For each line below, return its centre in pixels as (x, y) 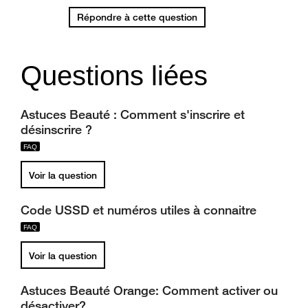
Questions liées (114, 76)
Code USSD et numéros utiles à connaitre (139, 210)
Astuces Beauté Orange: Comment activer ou (149, 290)
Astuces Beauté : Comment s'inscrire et (133, 114)
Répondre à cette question (137, 17)
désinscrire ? (56, 129)
